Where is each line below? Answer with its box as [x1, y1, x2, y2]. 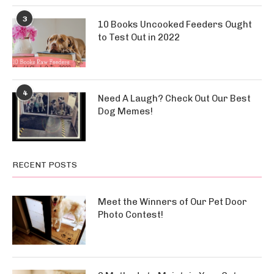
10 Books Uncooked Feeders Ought [98, 19, 252, 30]
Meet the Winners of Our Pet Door [98, 196, 247, 207]
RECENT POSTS [12, 160, 77, 170]
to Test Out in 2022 [98, 32, 180, 43]
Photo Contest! [98, 209, 163, 220]
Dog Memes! [98, 106, 153, 117]
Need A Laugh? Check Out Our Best [98, 93, 251, 104]
